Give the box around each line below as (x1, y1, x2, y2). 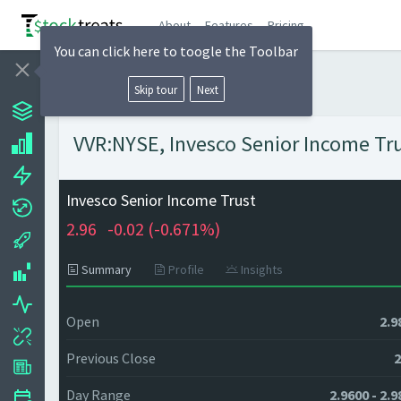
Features (205, 16, 254, 33)
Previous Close (66, 349, 156, 367)
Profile (166, 261, 204, 277)
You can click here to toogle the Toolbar (55, 42, 298, 60)
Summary (79, 261, 132, 277)
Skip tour (134, 81, 178, 97)
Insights (238, 261, 283, 277)
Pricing (268, 16, 305, 33)
